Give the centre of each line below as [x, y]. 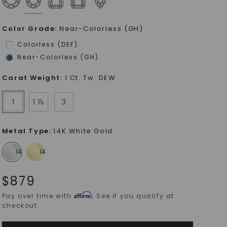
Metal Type [25, 131]
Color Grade [28, 29]
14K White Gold [83, 131]
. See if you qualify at [133, 196]
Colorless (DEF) [47, 44]
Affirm [83, 195]
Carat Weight [31, 78]
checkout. [21, 205]
